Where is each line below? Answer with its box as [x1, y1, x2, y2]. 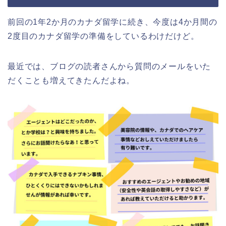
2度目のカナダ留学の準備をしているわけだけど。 [8, 31, 199, 40]
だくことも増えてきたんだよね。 [8, 76, 135, 85]
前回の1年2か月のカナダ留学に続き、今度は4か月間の [8, 17, 217, 26]
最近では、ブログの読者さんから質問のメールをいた [8, 62, 211, 71]
